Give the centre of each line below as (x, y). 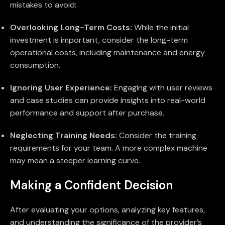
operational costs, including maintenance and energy (107, 53)
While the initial (160, 28)
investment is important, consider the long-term (99, 40)
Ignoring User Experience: (61, 88)
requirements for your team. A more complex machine (109, 148)
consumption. (35, 65)
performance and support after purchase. (87, 113)
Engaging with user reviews (162, 88)
